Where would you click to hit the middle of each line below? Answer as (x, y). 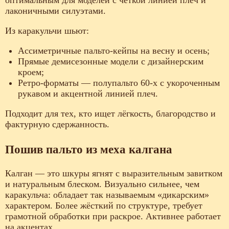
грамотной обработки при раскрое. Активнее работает (113, 216)
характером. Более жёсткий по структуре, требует (104, 206)
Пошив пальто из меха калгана (89, 149)
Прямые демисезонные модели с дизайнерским (111, 62)
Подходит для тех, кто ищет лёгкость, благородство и (110, 114)
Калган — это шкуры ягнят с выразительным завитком (114, 174)
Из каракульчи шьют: (47, 31)
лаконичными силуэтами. (55, 11)
